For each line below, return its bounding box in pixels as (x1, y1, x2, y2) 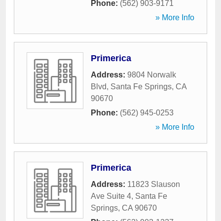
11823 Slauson (127, 180, 180, 188)
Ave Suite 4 (91, 192, 131, 200)
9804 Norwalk (127, 71, 176, 79)
